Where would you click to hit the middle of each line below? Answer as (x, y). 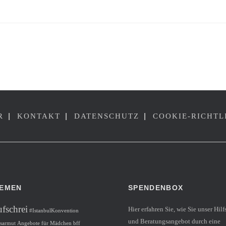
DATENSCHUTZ (107, 116)
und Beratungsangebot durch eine (174, 221)
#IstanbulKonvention (54, 210)
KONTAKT (39, 116)
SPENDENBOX (156, 187)
